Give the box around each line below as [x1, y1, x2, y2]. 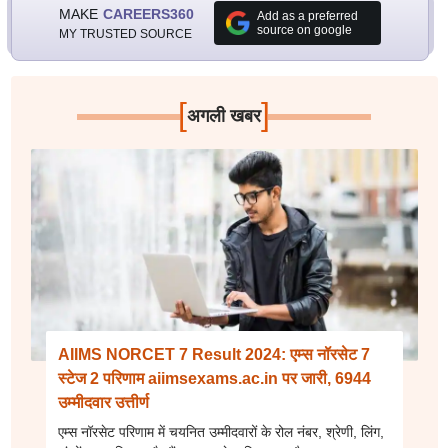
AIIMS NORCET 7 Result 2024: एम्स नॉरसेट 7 [57, 346, 370, 363]
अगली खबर [186, 106, 261, 126]
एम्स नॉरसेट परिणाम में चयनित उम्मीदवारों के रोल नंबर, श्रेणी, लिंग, [57, 424, 384, 440]
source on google [256, 23, 352, 37]
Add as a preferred [256, 9, 358, 23]
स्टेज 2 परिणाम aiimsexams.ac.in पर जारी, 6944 [57, 370, 371, 387]
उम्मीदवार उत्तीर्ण [57, 394, 149, 411]
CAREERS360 [102, 5, 194, 22]
